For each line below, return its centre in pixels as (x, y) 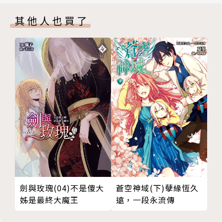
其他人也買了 (52, 21)
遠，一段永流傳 (145, 200)
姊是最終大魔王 (49, 200)
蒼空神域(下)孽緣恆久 (157, 188)
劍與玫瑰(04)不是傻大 (62, 188)
